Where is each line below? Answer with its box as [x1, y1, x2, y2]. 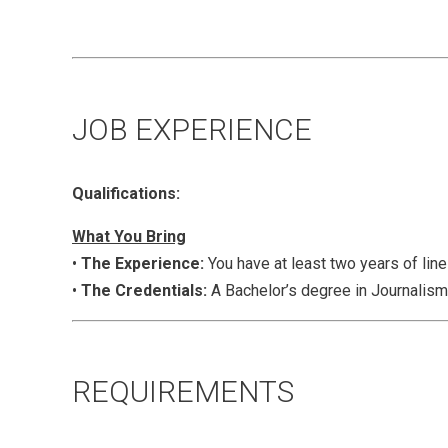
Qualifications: [72, 183, 180, 203]
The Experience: [81, 253, 204, 273]
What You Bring [72, 226, 186, 246]
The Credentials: [81, 280, 207, 300]
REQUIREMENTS [72, 374, 294, 410]
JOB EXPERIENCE [72, 111, 312, 147]
